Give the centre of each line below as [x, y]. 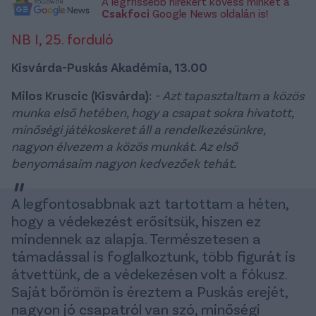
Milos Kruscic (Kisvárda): [81, 95]
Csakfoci [126, 13]
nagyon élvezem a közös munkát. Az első [124, 146]
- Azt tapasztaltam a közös [229, 95]
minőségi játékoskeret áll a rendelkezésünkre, [138, 129]
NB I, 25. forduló [62, 38]
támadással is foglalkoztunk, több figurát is [153, 255]
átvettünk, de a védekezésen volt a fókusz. [149, 273]
